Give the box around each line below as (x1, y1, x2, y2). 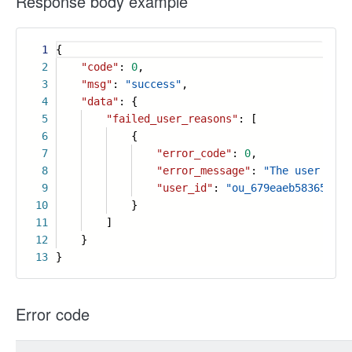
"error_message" (156, 164, 251, 177)
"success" (125, 78, 181, 90)
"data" (81, 95, 119, 108)
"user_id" (156, 181, 213, 194)
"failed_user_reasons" (106, 112, 238, 125)
